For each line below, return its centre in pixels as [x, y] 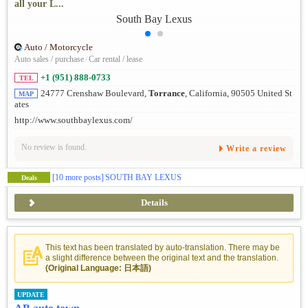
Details [154, 202]
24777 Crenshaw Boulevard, [95, 93]
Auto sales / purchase [49, 59]
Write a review [256, 148]
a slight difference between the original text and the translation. [162, 257]
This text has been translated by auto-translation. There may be [163, 247]
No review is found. [54, 147]
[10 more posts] [78, 177]
